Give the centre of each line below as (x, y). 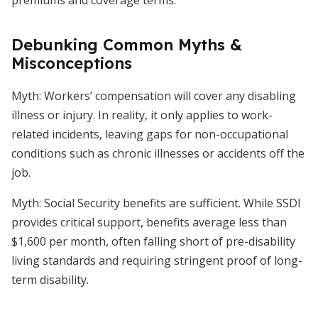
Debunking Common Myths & (127, 45)
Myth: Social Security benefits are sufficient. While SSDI (156, 203)
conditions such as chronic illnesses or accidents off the (158, 153)
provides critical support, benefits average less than (149, 222)
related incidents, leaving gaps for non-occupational (150, 134)
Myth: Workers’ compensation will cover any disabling (154, 96)
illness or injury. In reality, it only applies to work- (142, 115)
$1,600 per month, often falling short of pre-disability (153, 241)
